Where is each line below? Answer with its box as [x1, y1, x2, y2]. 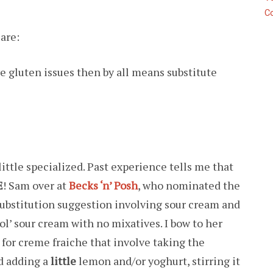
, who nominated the [138, 177, 240, 193]
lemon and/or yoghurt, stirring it [79, 253, 240, 268]
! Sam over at [3, 177, 69, 193]
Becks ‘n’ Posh [69, 177, 138, 193]
